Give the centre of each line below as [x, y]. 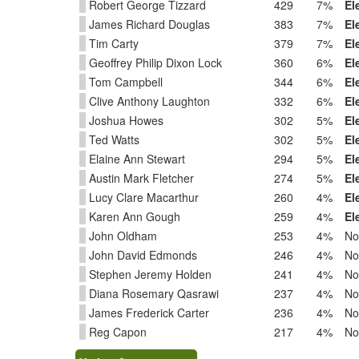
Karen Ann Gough [133, 216]
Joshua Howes [125, 120]
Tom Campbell [124, 82]
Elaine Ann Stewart [135, 159]
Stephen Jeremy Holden [149, 274]
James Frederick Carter [147, 313]
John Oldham [121, 236]
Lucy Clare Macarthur [142, 197]
